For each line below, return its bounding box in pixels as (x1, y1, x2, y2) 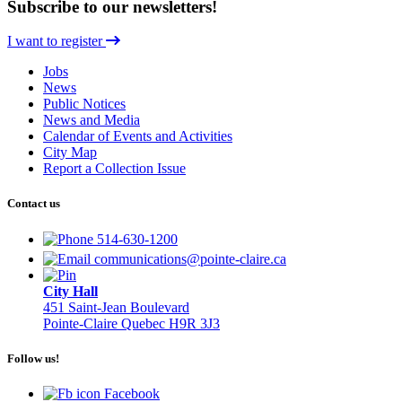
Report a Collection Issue (43, 161, 186, 177)
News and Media (43, 112, 140, 128)
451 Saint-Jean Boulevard (43, 299, 189, 315)
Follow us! (7, 351, 59, 365)
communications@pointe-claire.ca (94, 250, 286, 267)
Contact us (7, 197, 60, 211)
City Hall (43, 283, 98, 299)
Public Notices (43, 96, 126, 112)
